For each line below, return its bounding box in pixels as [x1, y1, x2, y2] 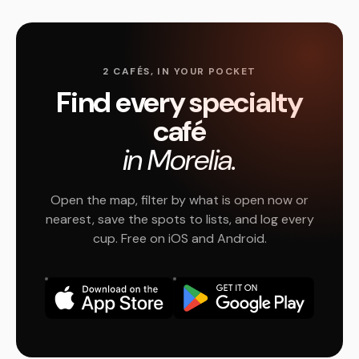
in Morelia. [123, 141, 236, 179]
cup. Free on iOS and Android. [92, 230, 267, 247]
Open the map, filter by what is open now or [50, 192, 309, 208]
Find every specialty [56, 83, 303, 121]
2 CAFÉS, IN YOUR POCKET [103, 65, 256, 78]
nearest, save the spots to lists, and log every [45, 211, 314, 228]
